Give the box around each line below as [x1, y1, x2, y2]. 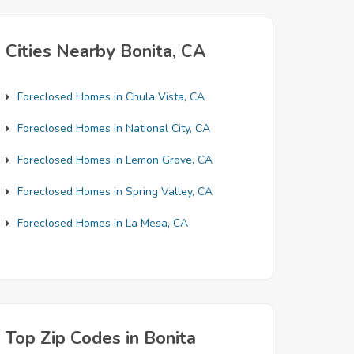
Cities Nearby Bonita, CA [6, 40, 205, 63]
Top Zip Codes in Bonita [6, 326, 196, 350]
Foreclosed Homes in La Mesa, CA [17, 216, 188, 231]
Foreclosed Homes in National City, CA [17, 121, 210, 136]
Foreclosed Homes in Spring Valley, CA [17, 184, 213, 199]
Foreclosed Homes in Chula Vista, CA [17, 89, 205, 104]
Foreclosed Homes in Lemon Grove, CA [17, 153, 213, 168]
